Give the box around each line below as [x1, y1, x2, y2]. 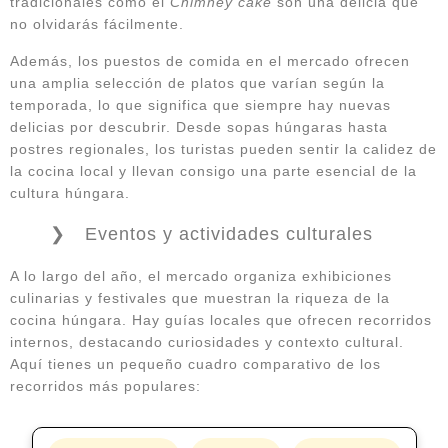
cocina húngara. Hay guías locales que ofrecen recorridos [10, 312, 432, 329]
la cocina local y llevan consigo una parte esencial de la [10, 163, 417, 180]
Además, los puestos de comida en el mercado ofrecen [10, 53, 410, 70]
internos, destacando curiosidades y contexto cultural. [10, 334, 404, 351]
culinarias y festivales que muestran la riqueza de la [10, 290, 390, 307]
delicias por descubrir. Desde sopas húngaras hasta [10, 119, 388, 136]
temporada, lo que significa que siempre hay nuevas [10, 97, 391, 114]
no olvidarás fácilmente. [10, 16, 184, 33]
